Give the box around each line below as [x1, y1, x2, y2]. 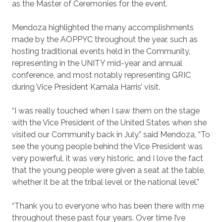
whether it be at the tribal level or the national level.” [12, 177, 199, 187]
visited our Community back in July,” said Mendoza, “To [12, 130, 210, 139]
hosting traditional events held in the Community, [12, 47, 190, 56]
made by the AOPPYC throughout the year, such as [12, 35, 198, 44]
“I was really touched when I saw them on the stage [12, 106, 200, 115]
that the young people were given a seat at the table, [12, 166, 205, 175]
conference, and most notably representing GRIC [12, 70, 191, 80]
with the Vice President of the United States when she [12, 118, 207, 127]
